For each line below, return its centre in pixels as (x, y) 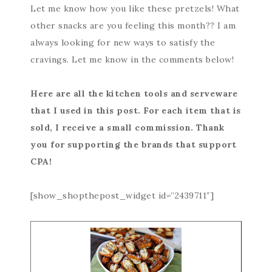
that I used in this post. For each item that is (136, 110)
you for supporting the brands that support (133, 144)
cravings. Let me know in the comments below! (132, 59)
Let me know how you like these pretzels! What (135, 8)
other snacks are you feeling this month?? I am (133, 25)
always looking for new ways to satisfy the (123, 42)
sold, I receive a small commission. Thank (127, 127)
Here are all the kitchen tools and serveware (134, 93)
